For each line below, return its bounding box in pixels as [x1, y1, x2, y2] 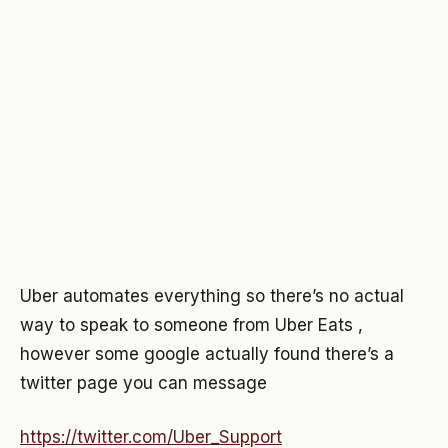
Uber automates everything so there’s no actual [20, 285, 404, 306]
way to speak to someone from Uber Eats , [20, 314, 363, 335]
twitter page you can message [20, 372, 267, 393]
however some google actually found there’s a [20, 343, 394, 364]
